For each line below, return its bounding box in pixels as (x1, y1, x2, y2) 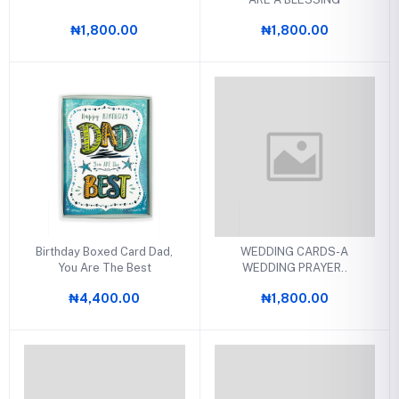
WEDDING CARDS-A (240, 245, 349, 259)
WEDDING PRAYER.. (241, 261, 347, 275)
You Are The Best (57, 261, 151, 275)
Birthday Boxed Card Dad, (36, 245, 174, 259)
